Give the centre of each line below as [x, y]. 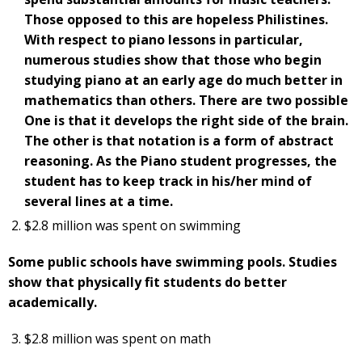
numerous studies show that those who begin [173, 59]
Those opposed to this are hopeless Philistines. [176, 19]
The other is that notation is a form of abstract [179, 140]
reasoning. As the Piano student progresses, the [181, 160]
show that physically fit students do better [147, 282]
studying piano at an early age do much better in [183, 80]
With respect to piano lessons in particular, [164, 39]
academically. [53, 302]
